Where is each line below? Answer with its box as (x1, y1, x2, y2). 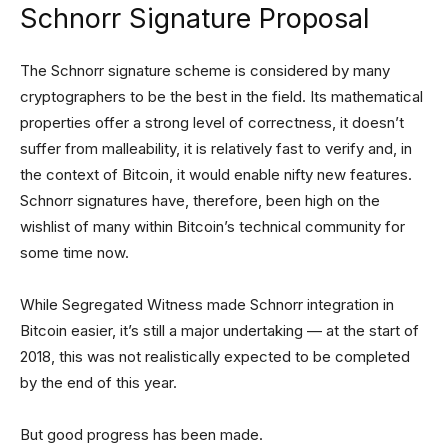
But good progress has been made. (20, 425, 263, 445)
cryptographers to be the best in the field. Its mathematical (20, 87, 423, 107)
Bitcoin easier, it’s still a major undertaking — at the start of (20, 321, 419, 341)
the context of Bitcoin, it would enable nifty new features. (20, 165, 412, 185)
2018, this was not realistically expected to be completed (20, 347, 410, 367)
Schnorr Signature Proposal (20, 2, 370, 36)
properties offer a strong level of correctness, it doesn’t (20, 113, 404, 133)
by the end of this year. (20, 373, 177, 393)
